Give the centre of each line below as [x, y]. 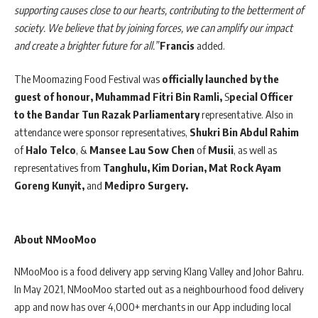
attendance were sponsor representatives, [102, 132]
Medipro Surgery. [145, 186]
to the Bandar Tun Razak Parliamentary [108, 115]
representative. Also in [247, 115]
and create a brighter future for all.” [86, 45]
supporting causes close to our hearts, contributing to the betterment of [159, 10]
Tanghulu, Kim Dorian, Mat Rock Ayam [192, 168]
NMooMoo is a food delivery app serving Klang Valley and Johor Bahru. [159, 272]
